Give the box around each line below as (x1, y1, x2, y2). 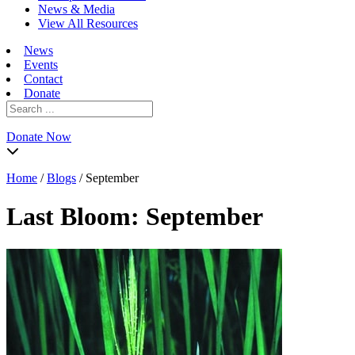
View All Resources (38, 17, 138, 30)
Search (6, 100, 40, 113)
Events (24, 58, 58, 71)
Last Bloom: (6, 202, 146, 231)
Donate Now (6, 130, 71, 143)
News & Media (38, 2, 115, 16)
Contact (24, 72, 63, 86)
